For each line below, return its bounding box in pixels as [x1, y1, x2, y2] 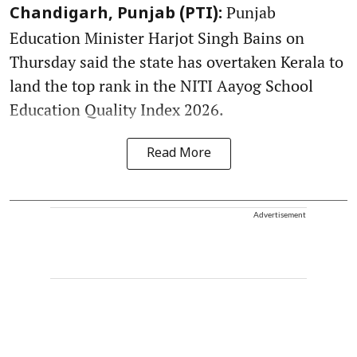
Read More [146, 145, 211, 162]
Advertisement [253, 209, 306, 219]
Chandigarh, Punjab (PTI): [10, 4, 222, 24]
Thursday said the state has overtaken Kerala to [10, 50, 343, 73]
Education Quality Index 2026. [10, 98, 224, 120]
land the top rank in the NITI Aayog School [10, 74, 313, 96]
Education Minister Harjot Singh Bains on [10, 26, 304, 49]
